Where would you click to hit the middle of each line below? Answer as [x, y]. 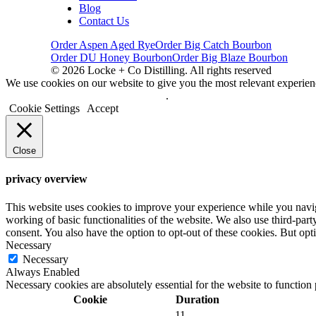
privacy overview [47, 179]
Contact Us [104, 21]
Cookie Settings [44, 109]
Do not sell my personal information [86, 96]
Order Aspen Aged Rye [103, 45]
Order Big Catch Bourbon [213, 45]
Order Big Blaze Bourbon [230, 58]
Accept [103, 109]
